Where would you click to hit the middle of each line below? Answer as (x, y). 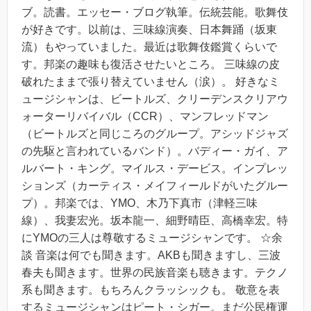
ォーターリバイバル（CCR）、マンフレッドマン (145, 117)
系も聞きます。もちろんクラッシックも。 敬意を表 (151, 290)
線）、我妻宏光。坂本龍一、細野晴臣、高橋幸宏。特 (155, 221)
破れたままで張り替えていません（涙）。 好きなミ (151, 82)
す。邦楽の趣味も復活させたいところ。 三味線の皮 (151, 65)
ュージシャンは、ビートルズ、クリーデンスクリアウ (155, 99)
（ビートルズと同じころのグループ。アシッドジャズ (155, 134)
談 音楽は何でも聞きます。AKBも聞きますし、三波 (151, 255)
